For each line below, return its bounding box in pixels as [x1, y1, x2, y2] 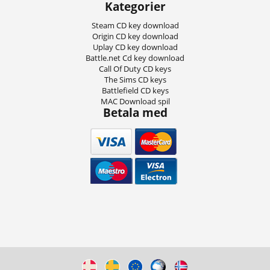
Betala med [102, 104, 168, 120]
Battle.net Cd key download [86, 52, 184, 63]
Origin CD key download [92, 30, 178, 42]
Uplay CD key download [92, 41, 178, 52]
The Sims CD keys [104, 74, 166, 85]
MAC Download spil [100, 95, 170, 107]
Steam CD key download [91, 19, 179, 31]
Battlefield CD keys [101, 84, 169, 96]
